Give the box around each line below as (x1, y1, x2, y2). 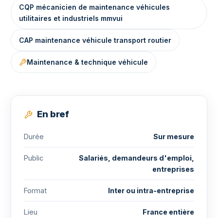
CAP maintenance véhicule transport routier (19, 36, 171, 44)
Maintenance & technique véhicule (27, 58, 148, 66)
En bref (35, 109, 69, 119)
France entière (143, 208, 194, 216)
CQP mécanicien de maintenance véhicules (19, 3, 170, 11)
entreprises (152, 165, 194, 173)
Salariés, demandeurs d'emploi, (79, 154, 194, 162)
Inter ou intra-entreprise (108, 186, 194, 195)
